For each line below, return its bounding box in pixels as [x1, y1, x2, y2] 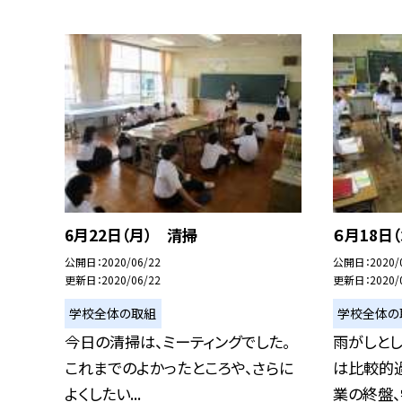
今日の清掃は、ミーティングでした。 [65, 330, 290, 354]
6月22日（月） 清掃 [65, 223, 197, 247]
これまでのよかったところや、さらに [65, 356, 293, 380]
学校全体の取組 [69, 303, 157, 322]
